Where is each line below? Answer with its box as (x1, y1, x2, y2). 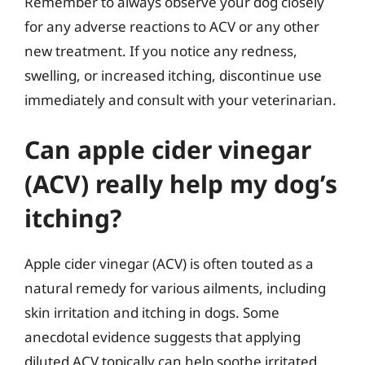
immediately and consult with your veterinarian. (24, 90, 336, 109)
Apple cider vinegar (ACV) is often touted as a (24, 254, 314, 273)
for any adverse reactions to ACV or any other (24, 16, 319, 36)
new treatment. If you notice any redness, (24, 41, 297, 60)
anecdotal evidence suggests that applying (24, 328, 301, 346)
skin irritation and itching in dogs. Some (24, 303, 279, 322)
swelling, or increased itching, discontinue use (24, 65, 322, 85)
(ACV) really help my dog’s (24, 167, 337, 200)
